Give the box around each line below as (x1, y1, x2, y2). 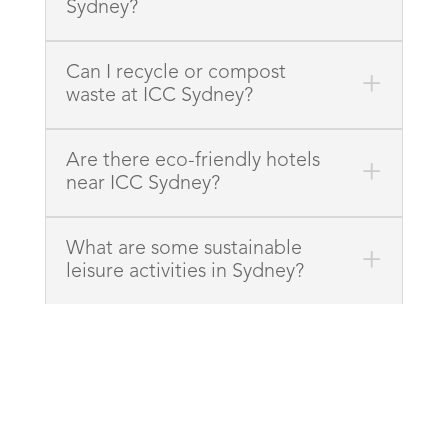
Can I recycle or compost (65, 62, 286, 83)
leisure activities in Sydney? (65, 261, 304, 282)
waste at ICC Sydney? (65, 85, 253, 106)
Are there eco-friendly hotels (65, 150, 320, 171)
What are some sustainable (65, 238, 302, 259)
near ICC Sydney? (65, 173, 220, 194)
